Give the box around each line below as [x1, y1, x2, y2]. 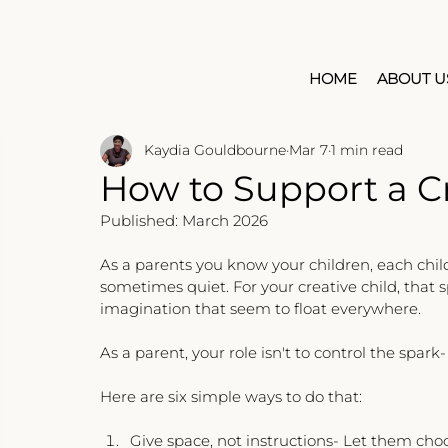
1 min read [331, 141, 403, 160]
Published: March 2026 [100, 210, 268, 230]
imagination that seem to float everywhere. [100, 298, 421, 318]
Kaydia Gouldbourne [144, 141, 286, 160]
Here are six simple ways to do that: [100, 386, 362, 406]
